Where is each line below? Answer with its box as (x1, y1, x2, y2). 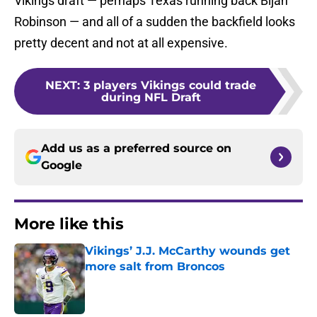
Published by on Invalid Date (84, 275, 207, 287)
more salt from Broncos (85, 260, 225, 274)
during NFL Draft (100, 91, 201, 105)
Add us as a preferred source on (41, 142, 231, 156)
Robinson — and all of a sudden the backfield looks (14, 14, 295, 30)
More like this (14, 214, 124, 234)
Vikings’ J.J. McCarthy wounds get (85, 244, 290, 258)
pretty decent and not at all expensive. (14, 35, 228, 51)
